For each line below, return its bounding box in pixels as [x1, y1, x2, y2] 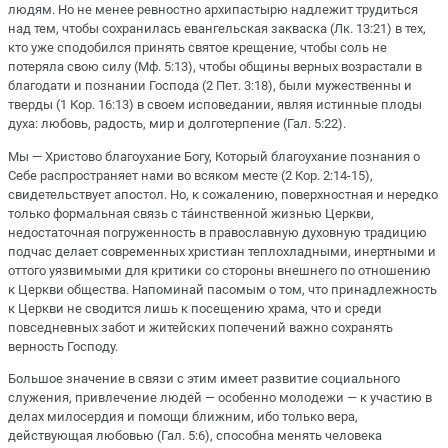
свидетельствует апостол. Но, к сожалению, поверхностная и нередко [8, 186, 438, 202]
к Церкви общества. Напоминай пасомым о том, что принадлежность [8, 281, 437, 297]
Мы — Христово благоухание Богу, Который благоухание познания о [8, 148, 420, 164]
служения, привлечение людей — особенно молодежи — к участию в [8, 389, 432, 405]
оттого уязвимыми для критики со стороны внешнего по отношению [8, 262, 431, 278]
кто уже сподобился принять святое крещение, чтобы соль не [8, 40, 387, 56]
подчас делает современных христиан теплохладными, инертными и [8, 243, 436, 259]
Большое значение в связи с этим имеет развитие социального [8, 370, 400, 386]
